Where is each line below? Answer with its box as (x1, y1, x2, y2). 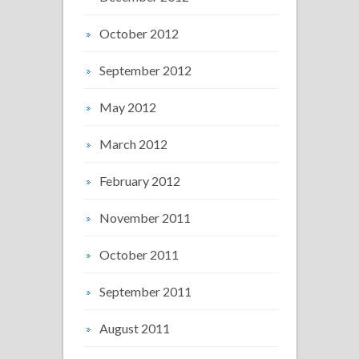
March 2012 (99, 136, 167, 151)
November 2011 (99, 210, 191, 225)
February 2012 (99, 173, 180, 188)
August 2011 (99, 321, 170, 336)
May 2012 (99, 99, 156, 115)
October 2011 (99, 247, 179, 262)
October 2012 (99, 26, 179, 41)
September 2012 (99, 63, 192, 78)
